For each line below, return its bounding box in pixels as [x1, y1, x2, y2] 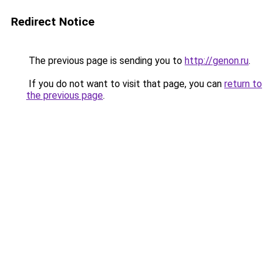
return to [224, 78, 262, 90]
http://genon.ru [185, 55, 249, 66]
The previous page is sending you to [26, 55, 185, 66]
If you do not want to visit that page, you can [26, 78, 224, 90]
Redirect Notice [11, 15, 94, 29]
